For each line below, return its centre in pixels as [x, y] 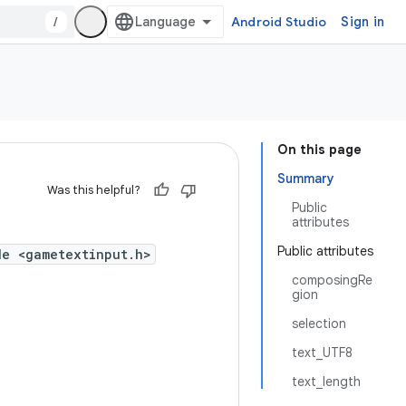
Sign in [362, 22]
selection [319, 324]
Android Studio [279, 22]
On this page [319, 150]
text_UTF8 [322, 353]
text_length [326, 382]
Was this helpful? [94, 190]
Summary [306, 179]
